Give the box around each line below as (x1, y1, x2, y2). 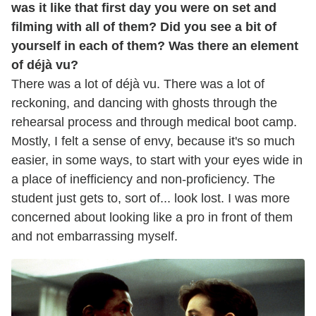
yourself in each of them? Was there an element (11, 39, 298, 54)
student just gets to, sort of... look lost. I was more (11, 191, 290, 206)
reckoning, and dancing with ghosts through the (11, 96, 277, 111)
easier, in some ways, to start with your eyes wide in (11, 153, 303, 168)
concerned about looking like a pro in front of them (11, 210, 293, 225)
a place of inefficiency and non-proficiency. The (11, 172, 275, 187)
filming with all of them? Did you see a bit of (11, 20, 276, 35)
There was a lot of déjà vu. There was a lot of (11, 77, 265, 92)
